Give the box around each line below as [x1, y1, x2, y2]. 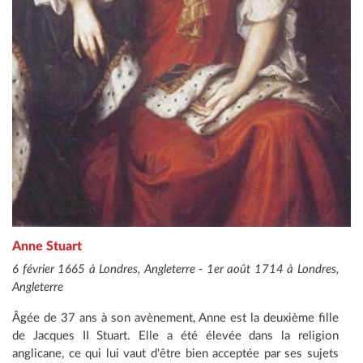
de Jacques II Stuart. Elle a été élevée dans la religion [12, 330, 339, 343]
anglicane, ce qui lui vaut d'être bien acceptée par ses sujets [12, 348, 339, 361]
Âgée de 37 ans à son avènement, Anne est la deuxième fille [12, 312, 339, 325]
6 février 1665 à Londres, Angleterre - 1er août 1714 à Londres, [12, 263, 339, 276]
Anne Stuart [12, 240, 82, 254]
